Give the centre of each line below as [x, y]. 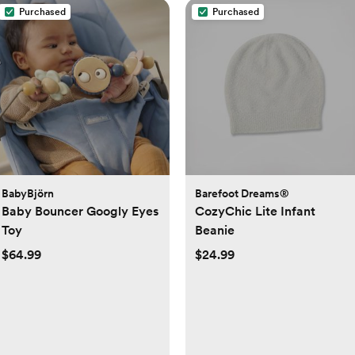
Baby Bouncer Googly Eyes [80, 212]
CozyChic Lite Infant [255, 212]
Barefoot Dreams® [242, 194]
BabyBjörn [28, 194]
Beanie [215, 231]
